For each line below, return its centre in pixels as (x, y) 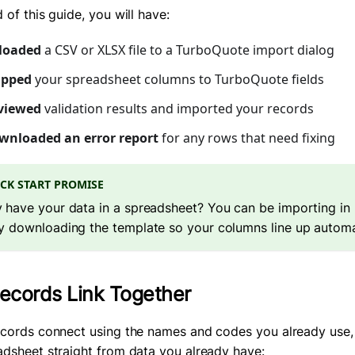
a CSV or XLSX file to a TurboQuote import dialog (188, 50)
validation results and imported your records (177, 109)
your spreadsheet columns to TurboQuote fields (178, 80)
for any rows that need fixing (247, 138)
